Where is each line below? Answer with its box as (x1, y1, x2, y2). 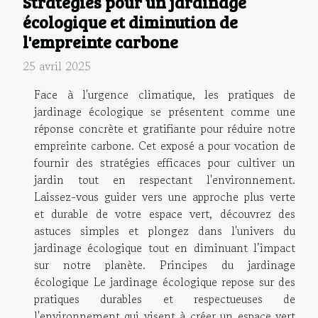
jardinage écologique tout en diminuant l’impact (34, 238, 295, 256)
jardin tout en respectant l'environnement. (34, 170, 295, 188)
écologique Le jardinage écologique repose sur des (34, 273, 295, 290)
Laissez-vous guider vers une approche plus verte (34, 187, 295, 205)
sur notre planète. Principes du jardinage (34, 256, 295, 273)
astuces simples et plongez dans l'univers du (34, 221, 295, 239)
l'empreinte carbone (23, 30, 178, 53)
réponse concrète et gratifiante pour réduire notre (34, 119, 295, 137)
